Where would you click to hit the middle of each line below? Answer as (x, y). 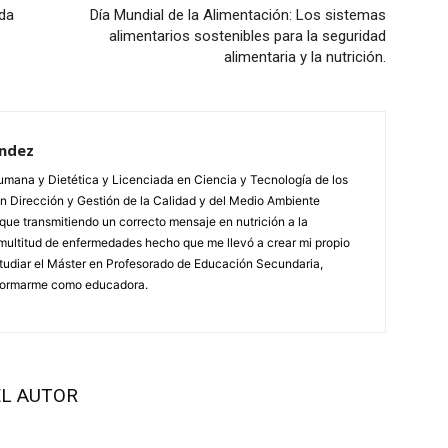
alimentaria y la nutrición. (305, 57)
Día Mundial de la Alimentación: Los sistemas (238, 15)
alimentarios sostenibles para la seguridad (247, 36)
